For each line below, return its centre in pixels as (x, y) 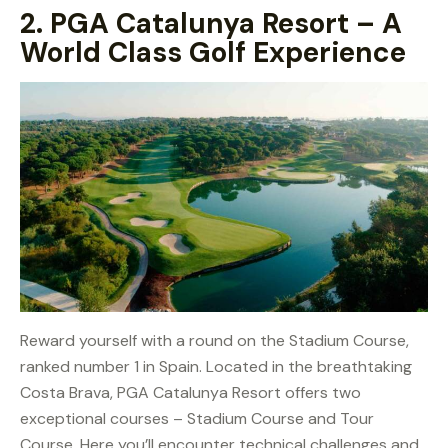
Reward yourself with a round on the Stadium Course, (214, 340)
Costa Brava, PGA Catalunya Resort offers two (190, 392)
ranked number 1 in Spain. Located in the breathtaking (216, 366)
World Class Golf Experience (213, 53)
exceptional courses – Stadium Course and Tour (197, 418)
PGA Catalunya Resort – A (226, 24)
